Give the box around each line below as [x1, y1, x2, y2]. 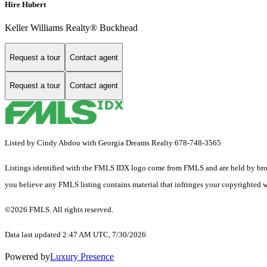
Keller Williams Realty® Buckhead [5, 23, 138, 33]
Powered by [5, 251, 50, 262]
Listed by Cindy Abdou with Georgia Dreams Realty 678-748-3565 [5, 138, 221, 147]
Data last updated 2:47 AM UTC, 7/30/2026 [5, 229, 146, 239]
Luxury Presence [50, 251, 114, 262]
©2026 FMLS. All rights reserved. [5, 204, 115, 214]
